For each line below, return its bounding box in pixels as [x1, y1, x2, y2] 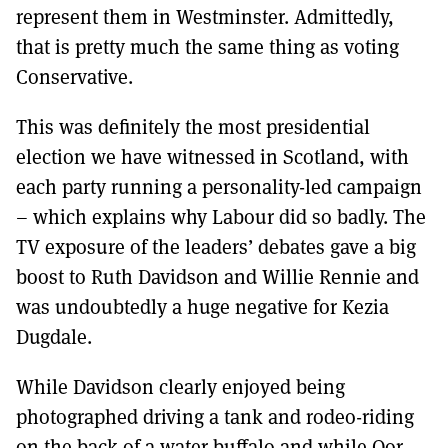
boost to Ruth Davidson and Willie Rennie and [16, 263, 419, 290]
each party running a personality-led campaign [16, 173, 422, 200]
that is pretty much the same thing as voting [16, 33, 399, 60]
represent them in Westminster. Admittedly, [16, 3, 394, 30]
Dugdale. [16, 323, 92, 350]
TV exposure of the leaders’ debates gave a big [16, 233, 416, 260]
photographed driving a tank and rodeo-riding [16, 403, 414, 430]
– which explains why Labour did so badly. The [16, 203, 426, 230]
